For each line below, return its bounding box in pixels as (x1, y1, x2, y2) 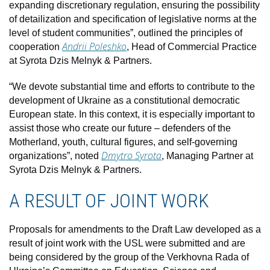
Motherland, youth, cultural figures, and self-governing (9, 136, 237, 147)
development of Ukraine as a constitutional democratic (9, 95, 240, 105)
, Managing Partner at (162, 150, 253, 161)
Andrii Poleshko (62, 39, 127, 53)
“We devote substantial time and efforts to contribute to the (9, 81, 255, 92)
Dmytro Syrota (101, 148, 162, 162)
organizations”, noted (9, 150, 101, 161)
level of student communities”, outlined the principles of (9, 27, 242, 38)
